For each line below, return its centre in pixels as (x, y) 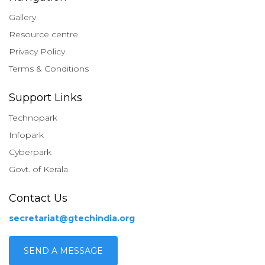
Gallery (22, 17)
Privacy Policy (37, 51)
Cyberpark (30, 152)
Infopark (26, 135)
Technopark (33, 118)
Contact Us (38, 198)
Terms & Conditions (49, 69)
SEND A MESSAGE (63, 251)
